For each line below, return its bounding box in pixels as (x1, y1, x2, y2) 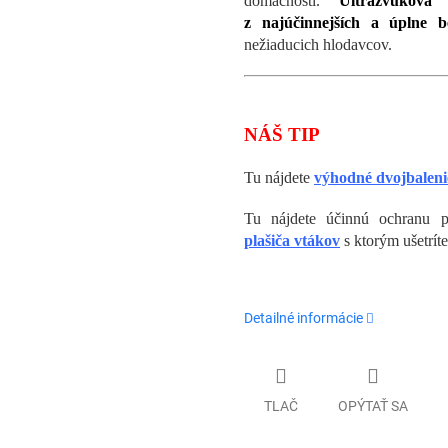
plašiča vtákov (244, 232, 340, 250)
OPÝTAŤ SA (338, 397, 408, 414)
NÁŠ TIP (244, 124, 320, 146)
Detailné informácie (244, 310, 363, 327)
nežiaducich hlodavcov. (244, 36, 392, 54)
